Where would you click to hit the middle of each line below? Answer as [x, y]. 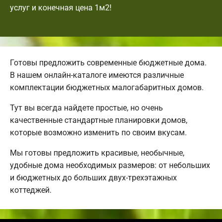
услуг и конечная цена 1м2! [61, 8]
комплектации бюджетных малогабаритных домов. [107, 88]
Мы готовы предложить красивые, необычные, [97, 153]
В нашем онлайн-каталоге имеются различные [97, 75]
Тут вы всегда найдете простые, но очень [86, 108]
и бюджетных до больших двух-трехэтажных [93, 178]
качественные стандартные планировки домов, [99, 120]
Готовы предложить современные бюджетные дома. [108, 63]
